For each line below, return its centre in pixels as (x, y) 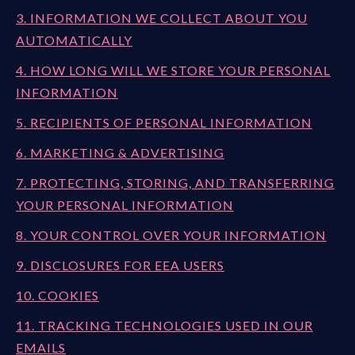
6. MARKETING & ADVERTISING (120, 153)
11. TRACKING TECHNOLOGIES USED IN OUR (164, 325)
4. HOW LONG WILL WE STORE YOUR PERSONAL (173, 70)
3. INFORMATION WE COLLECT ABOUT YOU (162, 18)
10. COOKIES (57, 295)
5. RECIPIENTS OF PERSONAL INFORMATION (164, 122)
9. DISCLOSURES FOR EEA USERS (120, 265)
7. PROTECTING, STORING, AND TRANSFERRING (175, 183)
